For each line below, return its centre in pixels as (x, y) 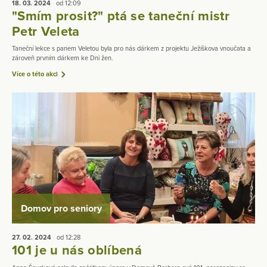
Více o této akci (35, 74)
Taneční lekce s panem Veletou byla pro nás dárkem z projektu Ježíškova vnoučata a (131, 48)
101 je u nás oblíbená (77, 251)
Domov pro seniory (61, 208)
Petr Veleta (46, 31)
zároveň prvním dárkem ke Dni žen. (63, 58)
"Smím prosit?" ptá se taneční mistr (121, 16)
